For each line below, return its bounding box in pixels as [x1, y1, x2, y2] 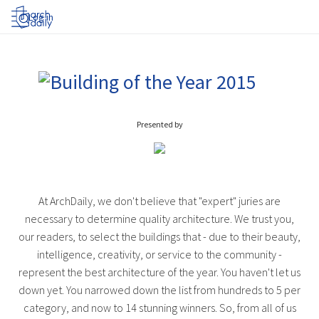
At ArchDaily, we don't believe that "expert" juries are [38, 194, 281, 209]
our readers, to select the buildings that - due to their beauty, [19, 229, 300, 244]
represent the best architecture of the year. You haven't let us [19, 265, 300, 280]
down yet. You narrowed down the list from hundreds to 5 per [19, 283, 300, 298]
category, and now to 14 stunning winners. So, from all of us [23, 300, 296, 315]
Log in [28, 11, 53, 23]
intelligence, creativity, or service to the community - [37, 247, 282, 262]
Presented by [136, 119, 183, 130]
